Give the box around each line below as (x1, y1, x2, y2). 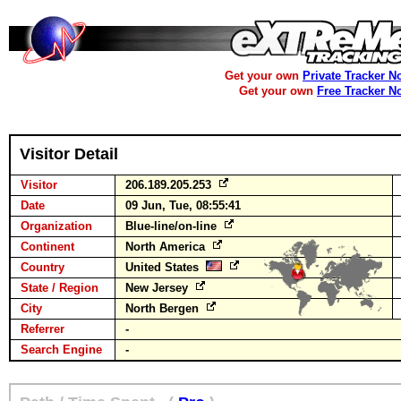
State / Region (21, 281, 98, 294)
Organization (21, 219, 92, 233)
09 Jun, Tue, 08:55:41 (125, 199, 241, 212)
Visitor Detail (20, 145, 118, 163)
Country (21, 260, 64, 274)
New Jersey (125, 281, 192, 294)
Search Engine (21, 343, 102, 356)
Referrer (21, 322, 64, 336)
